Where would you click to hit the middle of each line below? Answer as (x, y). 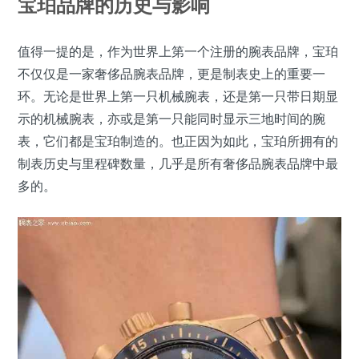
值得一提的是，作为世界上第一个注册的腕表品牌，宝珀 (178, 52)
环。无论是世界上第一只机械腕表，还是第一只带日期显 (178, 97)
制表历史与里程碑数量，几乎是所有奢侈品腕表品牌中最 (178, 164)
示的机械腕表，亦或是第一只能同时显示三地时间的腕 (171, 119)
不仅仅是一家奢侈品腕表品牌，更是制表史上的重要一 (171, 74)
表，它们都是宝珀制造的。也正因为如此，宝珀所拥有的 (178, 141)
